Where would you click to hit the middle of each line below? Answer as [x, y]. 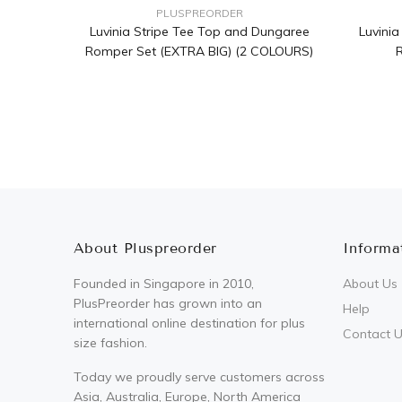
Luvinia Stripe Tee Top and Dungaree [199, 32]
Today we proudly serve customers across [199, 377]
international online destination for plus [189, 323]
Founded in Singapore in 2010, [164, 284]
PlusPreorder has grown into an [168, 304]
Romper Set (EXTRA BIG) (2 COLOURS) [199, 52]
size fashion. [110, 343]
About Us [370, 284]
